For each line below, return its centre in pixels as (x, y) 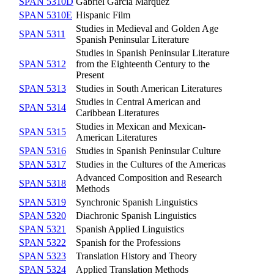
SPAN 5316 (43, 151)
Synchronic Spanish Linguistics (137, 202)
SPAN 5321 (43, 229)
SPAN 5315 (43, 132)
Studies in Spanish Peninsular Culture (148, 151)
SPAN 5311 (42, 34)
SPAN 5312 (43, 64)
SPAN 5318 (43, 183)
